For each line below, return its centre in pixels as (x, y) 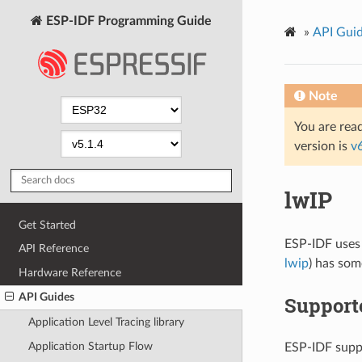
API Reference (54, 249)
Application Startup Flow (90, 346)
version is (322, 146)
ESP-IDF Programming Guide (127, 21)
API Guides (47, 297)
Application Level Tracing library (106, 322)
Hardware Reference (70, 272)
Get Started (48, 225)
